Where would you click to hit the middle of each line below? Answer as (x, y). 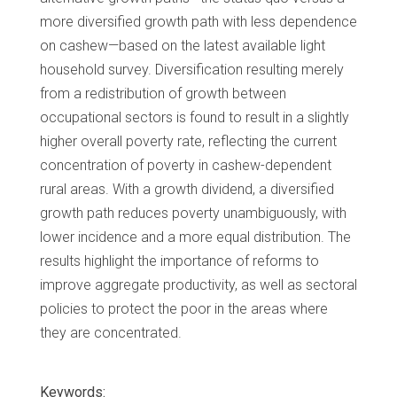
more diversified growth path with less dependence (198, 22)
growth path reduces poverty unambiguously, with (193, 214)
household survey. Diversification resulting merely (192, 70)
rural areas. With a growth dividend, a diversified (187, 190)
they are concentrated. (111, 333)
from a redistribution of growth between (163, 94)
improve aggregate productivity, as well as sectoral (198, 285)
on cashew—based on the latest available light (183, 46)
